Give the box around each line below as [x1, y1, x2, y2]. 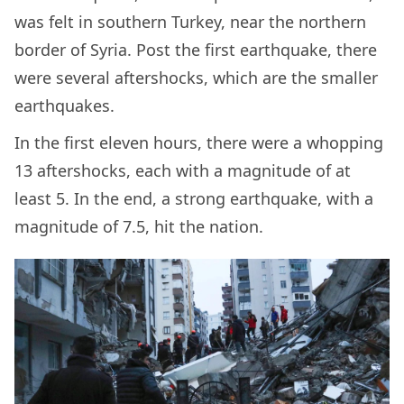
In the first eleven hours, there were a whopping [14, 132, 383, 154]
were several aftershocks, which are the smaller [14, 67, 378, 89]
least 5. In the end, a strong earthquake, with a [14, 188, 373, 210]
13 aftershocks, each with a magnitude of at [14, 160, 351, 182]
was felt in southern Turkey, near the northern [14, 11, 366, 33]
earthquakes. [14, 95, 115, 117]
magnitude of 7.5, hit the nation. [14, 216, 263, 238]
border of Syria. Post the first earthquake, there [14, 39, 377, 61]
